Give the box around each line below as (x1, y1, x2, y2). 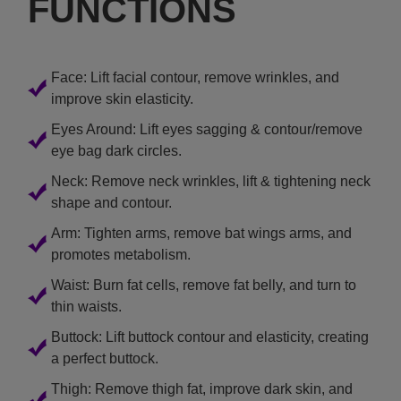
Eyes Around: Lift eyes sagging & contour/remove (51, 121, 363, 137)
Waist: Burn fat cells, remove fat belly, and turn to (51, 277, 357, 293)
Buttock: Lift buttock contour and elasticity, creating (51, 328, 370, 345)
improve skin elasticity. (51, 90, 194, 107)
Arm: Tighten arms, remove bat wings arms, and (51, 225, 353, 241)
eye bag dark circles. (51, 142, 183, 158)
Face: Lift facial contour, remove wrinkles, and (51, 69, 340, 85)
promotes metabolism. (51, 246, 192, 262)
